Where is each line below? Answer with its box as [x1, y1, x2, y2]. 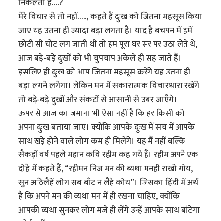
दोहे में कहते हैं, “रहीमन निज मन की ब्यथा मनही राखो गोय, [18, 161, 193, 176]
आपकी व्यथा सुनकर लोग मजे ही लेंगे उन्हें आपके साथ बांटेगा [18, 203, 200, 217]
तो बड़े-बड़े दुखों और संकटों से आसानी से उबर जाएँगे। [18, 92, 178, 107]
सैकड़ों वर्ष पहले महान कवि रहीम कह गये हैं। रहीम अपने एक [18, 147, 199, 162]
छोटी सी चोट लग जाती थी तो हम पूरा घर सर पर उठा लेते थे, [18, 37, 198, 51]
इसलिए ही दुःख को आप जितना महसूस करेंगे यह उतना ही [18, 65, 191, 79]
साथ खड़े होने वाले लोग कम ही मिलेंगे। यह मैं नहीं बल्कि [18, 134, 186, 148]
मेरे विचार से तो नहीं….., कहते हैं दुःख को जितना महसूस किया [18, 9, 203, 24]
